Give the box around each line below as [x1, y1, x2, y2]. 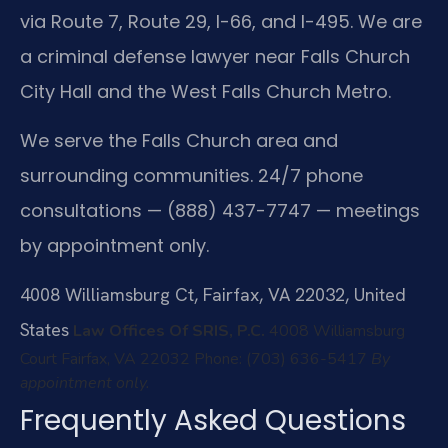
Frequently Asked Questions [20, 401, 406, 441]
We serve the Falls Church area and [20, 127, 338, 153]
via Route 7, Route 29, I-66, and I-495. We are [20, 8, 422, 34]
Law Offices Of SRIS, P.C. [73, 320, 265, 343]
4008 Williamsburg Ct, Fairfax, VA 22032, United [20, 283, 406, 307]
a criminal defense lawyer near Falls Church [20, 43, 410, 69]
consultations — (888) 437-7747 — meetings [20, 197, 420, 223]
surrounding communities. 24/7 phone [20, 162, 363, 188]
